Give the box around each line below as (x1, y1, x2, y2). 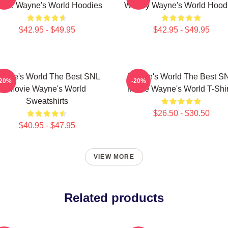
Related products (64, 191, 164, 205)
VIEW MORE (94, 153, 134, 160)
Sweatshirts (25, 97, 68, 105)
